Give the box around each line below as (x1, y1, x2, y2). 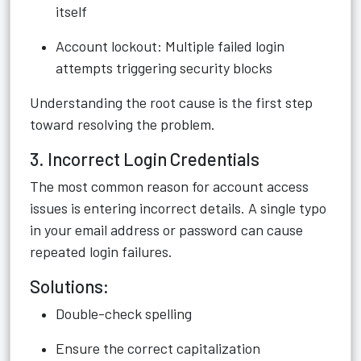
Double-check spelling (56, 305, 192, 322)
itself (56, 2, 87, 20)
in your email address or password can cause (30, 221, 303, 239)
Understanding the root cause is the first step (30, 93, 313, 111)
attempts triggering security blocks (56, 59, 272, 77)
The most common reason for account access (30, 177, 309, 195)
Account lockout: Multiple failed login (56, 37, 284, 55)
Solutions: (30, 276, 109, 297)
